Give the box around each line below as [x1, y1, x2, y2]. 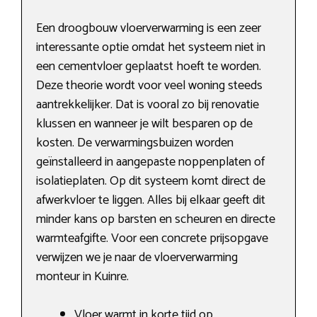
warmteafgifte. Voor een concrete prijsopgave [36, 228, 268, 250]
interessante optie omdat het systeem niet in [36, 37, 265, 59]
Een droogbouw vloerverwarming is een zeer [36, 18, 261, 40]
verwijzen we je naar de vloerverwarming [36, 247, 238, 269]
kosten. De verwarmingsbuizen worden [36, 132, 234, 154]
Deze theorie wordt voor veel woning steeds [36, 75, 263, 97]
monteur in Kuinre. [36, 266, 129, 288]
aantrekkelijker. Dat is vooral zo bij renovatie [36, 94, 259, 116]
